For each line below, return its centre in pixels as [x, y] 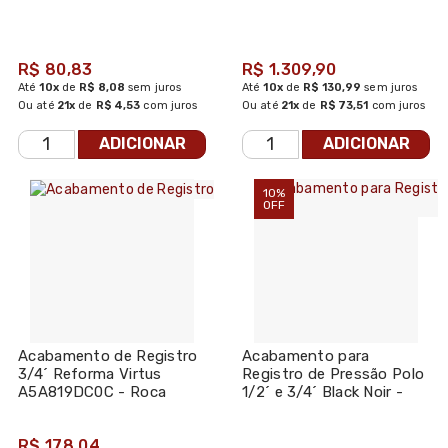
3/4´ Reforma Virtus [90, 373]
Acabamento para [306, 355]
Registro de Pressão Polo [333, 373]
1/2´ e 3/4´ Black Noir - [323, 391]
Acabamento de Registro [108, 355]
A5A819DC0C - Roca [92, 391]
